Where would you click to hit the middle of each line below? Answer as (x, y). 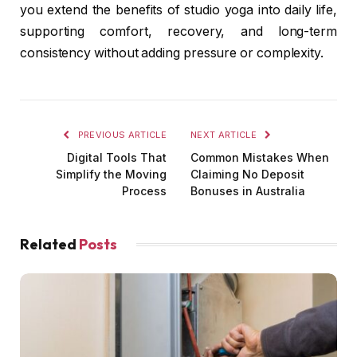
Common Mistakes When (260, 157)
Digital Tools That (117, 157)
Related (49, 244)
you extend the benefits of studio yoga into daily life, (178, 10)
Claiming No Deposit (247, 174)
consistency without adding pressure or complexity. (172, 53)
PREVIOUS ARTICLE (121, 134)
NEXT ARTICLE (225, 134)
